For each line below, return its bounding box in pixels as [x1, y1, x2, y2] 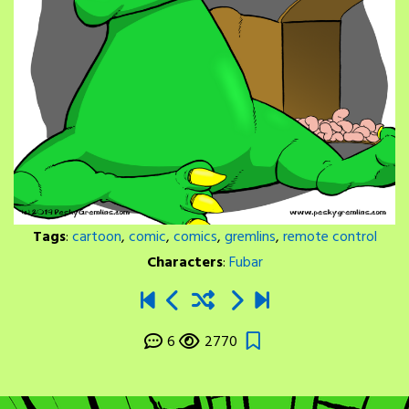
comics [173, 225, 217, 250]
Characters [146, 251, 223, 276]
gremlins [224, 225, 276, 250]
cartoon [71, 225, 121, 250]
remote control [282, 225, 377, 250]
